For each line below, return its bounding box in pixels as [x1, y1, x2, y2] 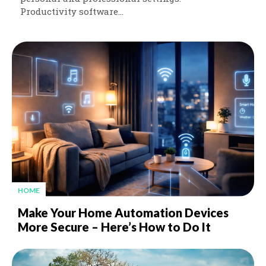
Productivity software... [20, 5, 123, 17]
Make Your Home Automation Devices [18, 205, 229, 220]
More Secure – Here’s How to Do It [18, 219, 211, 234]
